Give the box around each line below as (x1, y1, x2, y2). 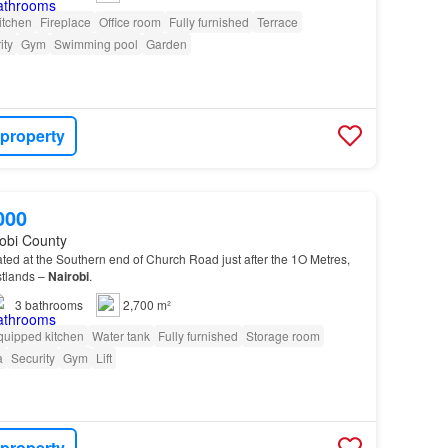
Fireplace (39, 13, 91, 31)
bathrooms (24, 296, 83, 314)
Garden (145, 35, 187, 53)
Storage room (245, 327, 320, 345)
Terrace (256, 13, 298, 31)
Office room (98, 13, 161, 31)
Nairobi (47, 267, 89, 286)
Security (10, 349, 55, 367)
